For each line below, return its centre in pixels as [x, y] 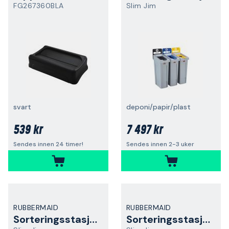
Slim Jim [141, 6]
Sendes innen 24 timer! [48, 144]
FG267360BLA [39, 6]
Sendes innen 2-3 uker [160, 144]
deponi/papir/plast [158, 107]
